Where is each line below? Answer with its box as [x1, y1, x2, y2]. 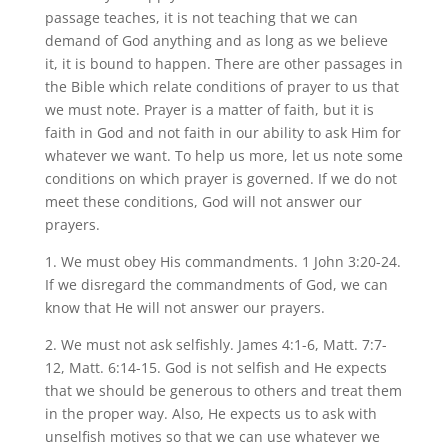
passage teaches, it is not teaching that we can [44, 7, 358, 27]
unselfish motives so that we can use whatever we [44, 426, 380, 446]
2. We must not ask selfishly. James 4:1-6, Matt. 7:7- [44, 334, 387, 354]
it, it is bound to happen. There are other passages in [44, 53, 403, 73]
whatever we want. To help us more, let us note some [44, 145, 403, 165]
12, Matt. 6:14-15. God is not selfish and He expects [44, 357, 387, 377]
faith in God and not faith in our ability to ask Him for [44, 122, 401, 142]
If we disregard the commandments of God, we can [44, 274, 388, 294]
